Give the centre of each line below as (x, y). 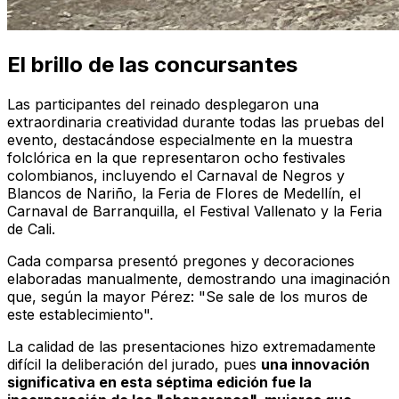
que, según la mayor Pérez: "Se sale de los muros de (187, 297)
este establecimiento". (80, 315)
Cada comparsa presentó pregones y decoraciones (181, 261)
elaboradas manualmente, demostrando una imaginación (199, 279)
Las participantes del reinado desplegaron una (163, 105)
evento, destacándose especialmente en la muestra (180, 140)
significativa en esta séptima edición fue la (159, 383)
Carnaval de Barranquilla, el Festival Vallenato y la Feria (195, 212)
